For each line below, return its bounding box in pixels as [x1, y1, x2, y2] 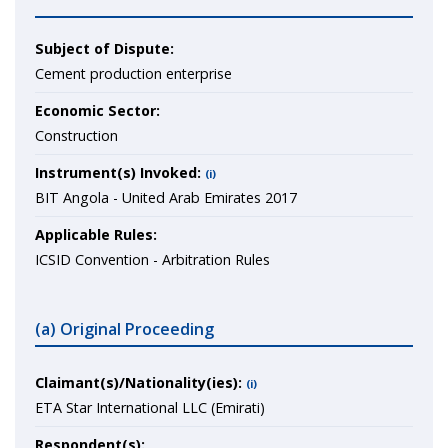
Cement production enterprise [35, 64, 232, 83]
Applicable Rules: [35, 225, 157, 244]
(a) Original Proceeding [35, 318, 214, 340]
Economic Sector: [35, 101, 160, 120]
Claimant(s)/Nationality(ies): [35, 373, 242, 392]
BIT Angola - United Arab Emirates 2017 [35, 188, 297, 207]
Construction [35, 126, 118, 145]
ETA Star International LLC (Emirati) [35, 398, 265, 417]
